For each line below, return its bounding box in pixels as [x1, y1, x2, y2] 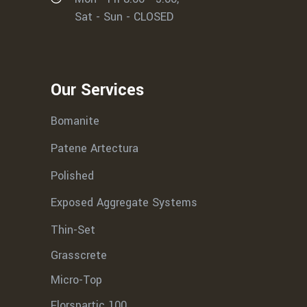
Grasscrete [51, 247, 107, 263]
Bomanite [51, 112, 99, 129]
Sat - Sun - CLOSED [75, 9, 173, 25]
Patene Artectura [51, 140, 138, 156]
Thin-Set [51, 221, 95, 238]
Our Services [51, 79, 144, 102]
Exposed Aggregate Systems [51, 194, 197, 210]
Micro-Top [51, 272, 102, 288]
